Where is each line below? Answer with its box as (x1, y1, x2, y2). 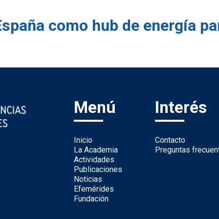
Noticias (73, 175, 102, 184)
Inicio (73, 135, 92, 145)
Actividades (73, 155, 114, 165)
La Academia (73, 145, 118, 155)
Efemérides (73, 184, 114, 194)
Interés (155, 98, 207, 117)
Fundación (73, 194, 109, 204)
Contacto (155, 135, 186, 145)
